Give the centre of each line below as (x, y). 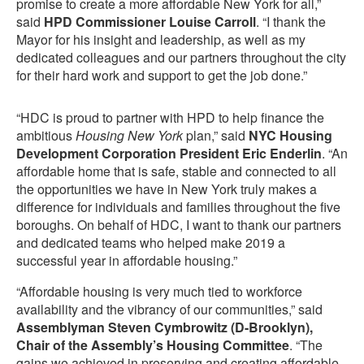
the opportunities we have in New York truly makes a (167, 189)
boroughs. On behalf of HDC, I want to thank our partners (179, 225)
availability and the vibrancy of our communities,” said (169, 310)
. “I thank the (291, 22)
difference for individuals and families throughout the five (178, 207)
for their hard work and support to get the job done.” (162, 76)
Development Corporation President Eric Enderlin (169, 154)
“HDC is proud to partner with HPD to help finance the (170, 118)
